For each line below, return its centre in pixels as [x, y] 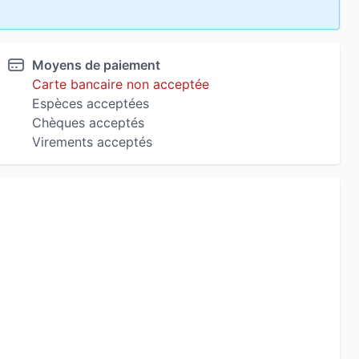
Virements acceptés [92, 142]
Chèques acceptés [88, 123]
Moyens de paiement [96, 65]
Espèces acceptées [91, 103]
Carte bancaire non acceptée [121, 84]
